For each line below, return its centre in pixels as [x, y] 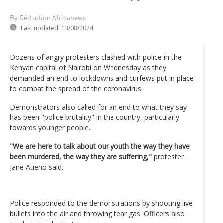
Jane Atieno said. [37, 167]
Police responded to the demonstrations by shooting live [101, 203]
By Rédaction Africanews [48, 18]
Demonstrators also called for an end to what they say [98, 107]
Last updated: [40, 28]
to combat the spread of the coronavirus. [76, 88]
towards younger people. [50, 127]
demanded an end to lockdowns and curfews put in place [102, 78]
